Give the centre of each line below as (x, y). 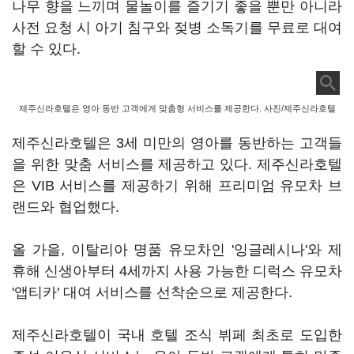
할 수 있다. (46, 49)
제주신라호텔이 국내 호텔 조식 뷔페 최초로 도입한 (177, 335)
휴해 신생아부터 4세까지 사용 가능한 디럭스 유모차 (177, 271)
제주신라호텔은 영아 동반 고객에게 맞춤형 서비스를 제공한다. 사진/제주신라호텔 (177, 108)
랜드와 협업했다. (66, 207)
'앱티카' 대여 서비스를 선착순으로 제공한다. (152, 292)
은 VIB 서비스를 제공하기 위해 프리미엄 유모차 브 (177, 186)
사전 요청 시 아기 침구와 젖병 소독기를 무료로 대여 (177, 28)
